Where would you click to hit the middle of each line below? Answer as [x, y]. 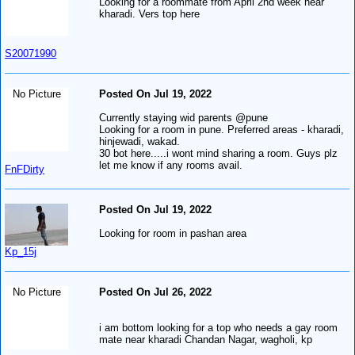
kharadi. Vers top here [150, 13]
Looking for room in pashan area [173, 233]
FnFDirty [25, 169]
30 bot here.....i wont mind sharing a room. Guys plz [219, 153]
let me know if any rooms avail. [171, 165]
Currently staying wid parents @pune [184, 117]
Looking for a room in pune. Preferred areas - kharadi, [222, 129]
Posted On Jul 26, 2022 [156, 292]
